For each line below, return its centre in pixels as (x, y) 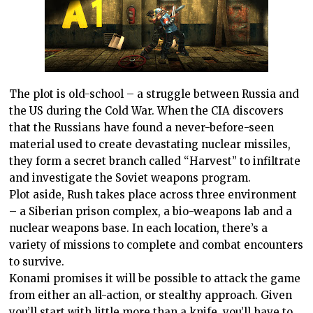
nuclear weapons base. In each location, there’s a (139, 228)
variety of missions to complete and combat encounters (156, 245)
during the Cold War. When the (128, 110)
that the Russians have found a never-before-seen (142, 127)
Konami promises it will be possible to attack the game (155, 278)
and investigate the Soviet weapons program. (130, 177)
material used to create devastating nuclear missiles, (150, 144)
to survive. (37, 261)
